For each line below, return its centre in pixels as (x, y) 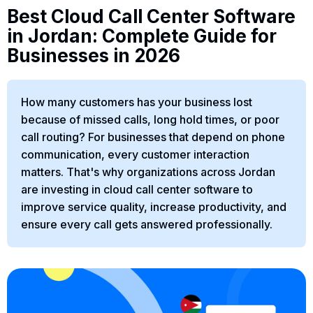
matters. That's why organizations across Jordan (148, 172)
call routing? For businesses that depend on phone (153, 137)
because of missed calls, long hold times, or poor (150, 119)
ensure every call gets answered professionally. (147, 224)
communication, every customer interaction (135, 154)
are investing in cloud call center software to (137, 189)
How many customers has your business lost (137, 102)
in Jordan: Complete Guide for (142, 36)
